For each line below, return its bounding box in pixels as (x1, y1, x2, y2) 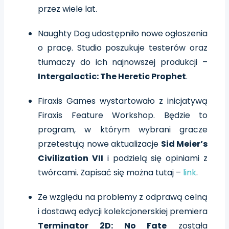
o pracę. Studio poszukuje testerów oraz (38, 41, 208, 54)
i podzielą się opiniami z (103, 152, 208, 164)
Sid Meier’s (161, 138, 208, 150)
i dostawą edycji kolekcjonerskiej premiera (38, 205, 208, 217)
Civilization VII (38, 152, 103, 164)
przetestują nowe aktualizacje (38, 138, 161, 150)
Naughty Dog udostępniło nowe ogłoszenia (38, 27, 208, 39)
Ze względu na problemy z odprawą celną (38, 191, 208, 203)
